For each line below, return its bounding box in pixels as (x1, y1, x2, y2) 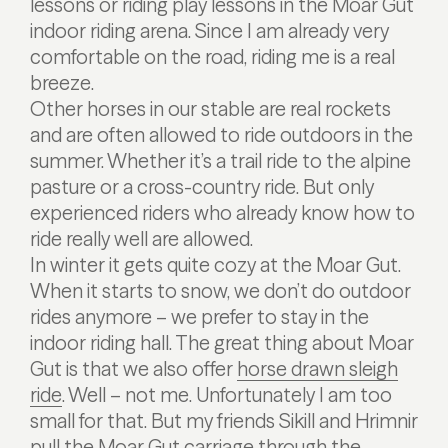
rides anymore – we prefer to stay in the (30, 304, 369, 329)
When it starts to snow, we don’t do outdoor (30, 278, 411, 303)
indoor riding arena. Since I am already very (30, 18, 389, 43)
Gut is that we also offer (30, 356, 237, 381)
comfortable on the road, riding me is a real (30, 44, 395, 69)
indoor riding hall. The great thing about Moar (30, 330, 414, 355)
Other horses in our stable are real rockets (30, 96, 391, 121)
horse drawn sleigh (237, 356, 398, 381)
